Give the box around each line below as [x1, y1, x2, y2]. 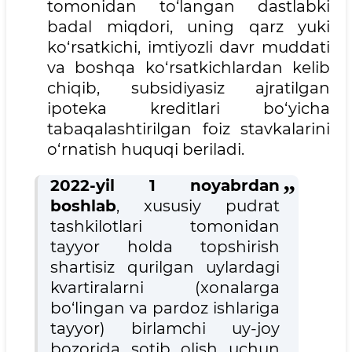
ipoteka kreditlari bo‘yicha [47, 99, 330, 119]
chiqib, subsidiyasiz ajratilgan [47, 79, 330, 98]
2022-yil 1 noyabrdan [50, 176, 280, 196]
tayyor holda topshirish [50, 237, 280, 257]
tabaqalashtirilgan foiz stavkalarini [47, 119, 330, 139]
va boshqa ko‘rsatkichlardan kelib [47, 58, 330, 78]
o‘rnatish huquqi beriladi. [47, 140, 244, 159]
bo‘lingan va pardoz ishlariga [50, 299, 280, 318]
